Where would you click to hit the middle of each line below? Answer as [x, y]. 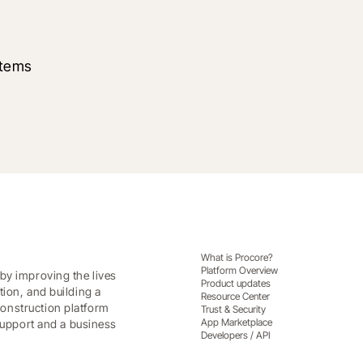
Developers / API [235, 335]
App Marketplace [236, 322]
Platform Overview [239, 271]
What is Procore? [237, 258]
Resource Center [235, 297]
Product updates [235, 284]
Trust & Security [233, 310]
